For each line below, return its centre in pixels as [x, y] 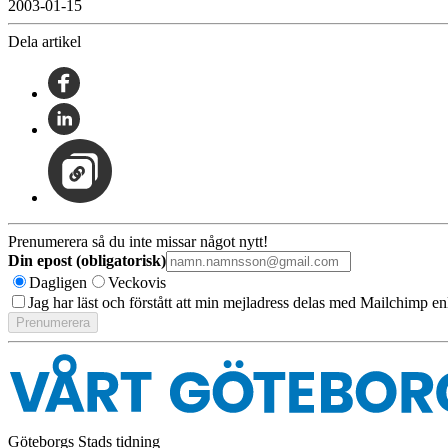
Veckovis [137, 282]
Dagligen [58, 282]
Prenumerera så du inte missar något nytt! [138, 241]
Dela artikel [44, 41]
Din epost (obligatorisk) [87, 260]
